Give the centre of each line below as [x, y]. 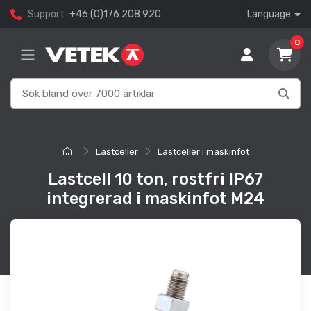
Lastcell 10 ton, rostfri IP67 [155, 179]
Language [269, 14]
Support [46, 14]
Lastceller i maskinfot [203, 152]
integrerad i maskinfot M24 [155, 199]
